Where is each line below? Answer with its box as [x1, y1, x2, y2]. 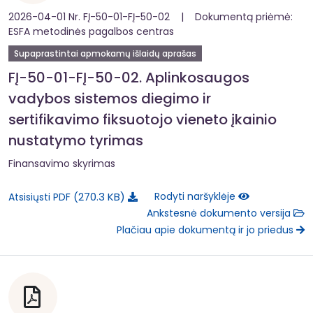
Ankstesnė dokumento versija [147, 206, 293, 221]
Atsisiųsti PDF [8, 189, 73, 204]
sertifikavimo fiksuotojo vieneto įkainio [8, 109, 277, 129]
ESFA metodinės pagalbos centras [8, 24, 174, 38]
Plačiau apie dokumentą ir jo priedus [117, 223, 296, 238]
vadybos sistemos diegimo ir [8, 88, 211, 108]
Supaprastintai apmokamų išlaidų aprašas [14, 47, 196, 59]
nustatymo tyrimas [8, 130, 143, 150]
